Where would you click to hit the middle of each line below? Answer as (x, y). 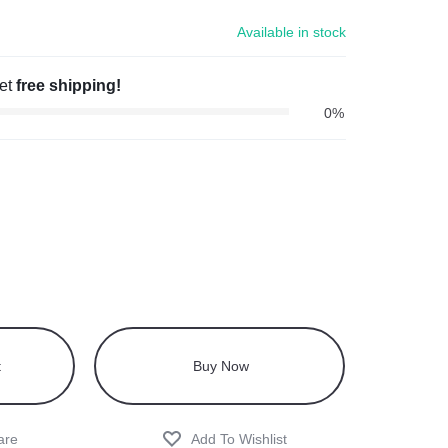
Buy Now (220, 366)
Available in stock (291, 32)
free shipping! (69, 85)
